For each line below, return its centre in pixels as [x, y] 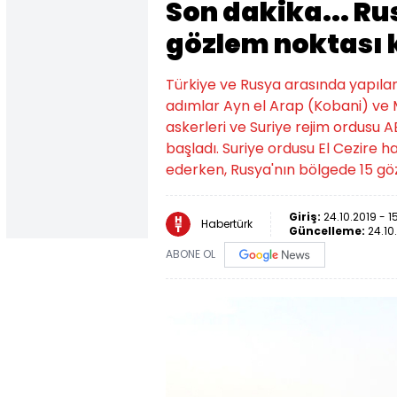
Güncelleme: [328, 231]
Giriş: [306, 217]
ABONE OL [191, 254]
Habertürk [227, 224]
